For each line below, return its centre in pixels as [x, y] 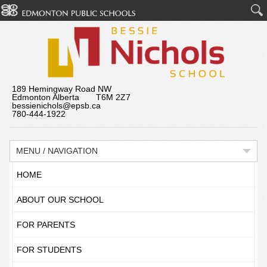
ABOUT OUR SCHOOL [60, 200]
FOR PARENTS [46, 225]
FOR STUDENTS [49, 250]
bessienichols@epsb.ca [56, 105]
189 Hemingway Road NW [61, 89]
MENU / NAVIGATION [57, 151]
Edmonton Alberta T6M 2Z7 [71, 97]
